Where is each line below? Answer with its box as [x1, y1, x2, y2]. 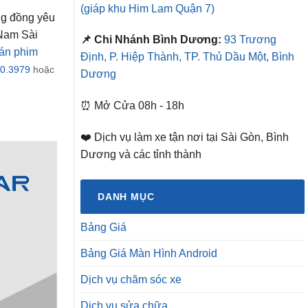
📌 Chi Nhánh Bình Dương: [80, 34, 221, 46]
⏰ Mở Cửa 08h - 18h [80, 100, 184, 112]
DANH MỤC [98, 191, 155, 203]
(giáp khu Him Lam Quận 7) [80, 2, 214, 14]
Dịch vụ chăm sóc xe [80, 274, 181, 286]
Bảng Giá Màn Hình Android [80, 247, 217, 260]
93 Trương [224, 34, 276, 46]
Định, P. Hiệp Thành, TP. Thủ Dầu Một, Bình [80, 51, 294, 63]
